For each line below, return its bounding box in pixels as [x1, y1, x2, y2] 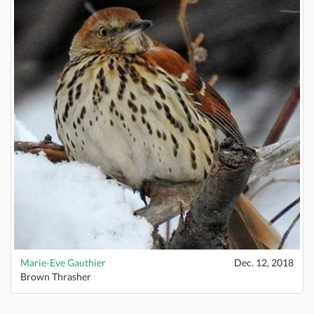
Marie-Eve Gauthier [20, 257, 106, 268]
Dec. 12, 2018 [234, 257, 294, 268]
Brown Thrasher [20, 271, 91, 282]
